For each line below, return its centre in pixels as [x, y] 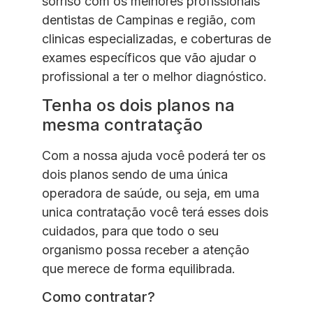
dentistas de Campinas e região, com [149, 20]
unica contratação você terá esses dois [155, 212]
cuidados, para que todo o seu [130, 231]
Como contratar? [99, 297]
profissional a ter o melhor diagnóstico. [154, 76]
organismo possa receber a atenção [146, 250]
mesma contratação [122, 125]
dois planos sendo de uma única [135, 175]
